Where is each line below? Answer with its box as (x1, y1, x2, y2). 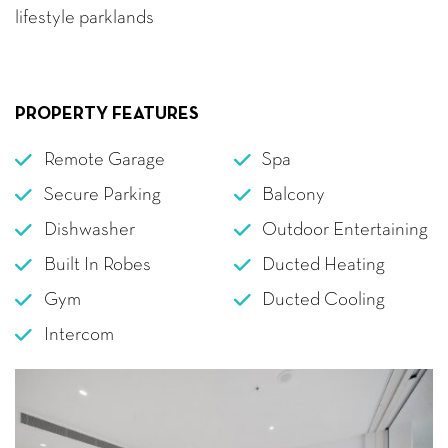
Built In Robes (43, 256, 151, 274)
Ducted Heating (262, 256, 385, 274)
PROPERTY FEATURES (15, 105, 199, 123)
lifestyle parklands (15, 9, 154, 27)
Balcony (262, 186, 325, 204)
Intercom (43, 326, 114, 344)
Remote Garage (43, 151, 165, 169)
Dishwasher (43, 221, 135, 239)
